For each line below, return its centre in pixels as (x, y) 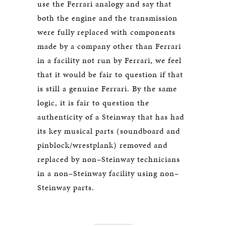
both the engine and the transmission (107, 18)
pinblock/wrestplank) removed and (102, 145)
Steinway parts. (66, 187)
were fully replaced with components (106, 32)
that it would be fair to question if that (110, 74)
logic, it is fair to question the (93, 103)
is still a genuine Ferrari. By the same (107, 89)
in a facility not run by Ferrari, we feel (109, 60)
